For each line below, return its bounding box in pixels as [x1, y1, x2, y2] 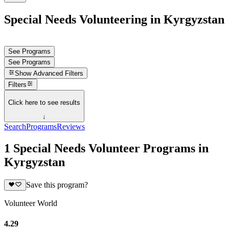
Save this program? [26, 180, 88, 190]
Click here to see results [8, 98, 80, 106]
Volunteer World [4, 199, 57, 208]
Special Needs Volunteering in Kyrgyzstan [4, 12, 224, 26]
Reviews [57, 122, 85, 131]
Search [4, 122, 26, 131]
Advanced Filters [33, 70, 84, 78]
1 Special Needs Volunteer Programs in [4, 142, 209, 155]
